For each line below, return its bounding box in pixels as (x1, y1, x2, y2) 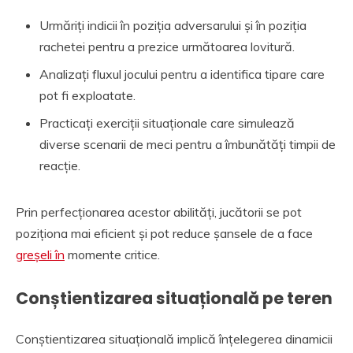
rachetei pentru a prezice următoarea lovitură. (39, 39, 295, 55)
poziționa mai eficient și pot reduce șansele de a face (16, 225, 313, 242)
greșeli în (16, 247, 65, 263)
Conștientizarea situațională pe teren (16, 287, 333, 310)
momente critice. (65, 247, 160, 263)
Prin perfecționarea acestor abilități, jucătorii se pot (16, 204, 302, 221)
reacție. (39, 158, 80, 174)
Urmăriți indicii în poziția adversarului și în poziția (39, 17, 307, 34)
